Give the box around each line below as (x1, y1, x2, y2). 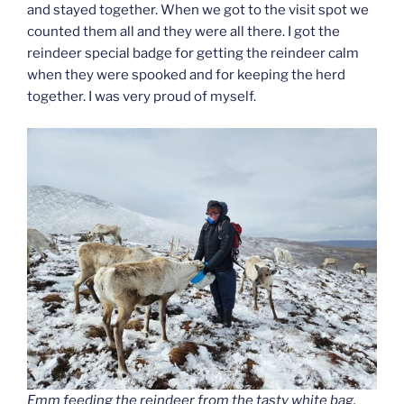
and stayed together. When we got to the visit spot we (27, 2, 369, 19)
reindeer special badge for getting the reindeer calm (27, 45, 359, 62)
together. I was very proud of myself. (27, 88, 256, 106)
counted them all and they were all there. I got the (27, 23, 340, 41)
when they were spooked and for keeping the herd (27, 67, 345, 84)
